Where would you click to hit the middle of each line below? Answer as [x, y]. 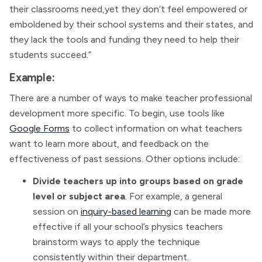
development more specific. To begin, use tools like [117, 113]
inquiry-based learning [126, 211]
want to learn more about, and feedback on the [109, 144]
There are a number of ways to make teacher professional [131, 98]
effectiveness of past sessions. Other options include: [125, 159]
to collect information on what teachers [156, 128]
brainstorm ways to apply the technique [116, 242]
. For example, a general [174, 196]
